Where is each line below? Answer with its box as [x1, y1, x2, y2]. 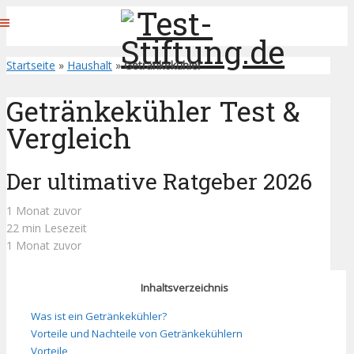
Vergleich [6, 119, 131, 156]
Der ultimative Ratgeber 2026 [6, 167, 312, 197]
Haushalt [67, 58, 112, 73]
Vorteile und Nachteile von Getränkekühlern [31, 326, 243, 341]
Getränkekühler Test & [6, 92, 300, 130]
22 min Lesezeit [6, 220, 87, 236]
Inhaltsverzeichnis [140, 281, 228, 296]
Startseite [6, 58, 55, 73]
